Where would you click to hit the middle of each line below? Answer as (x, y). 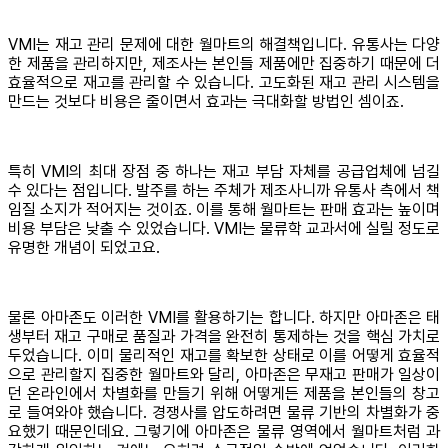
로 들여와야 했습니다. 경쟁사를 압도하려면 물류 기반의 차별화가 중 (224, 413)
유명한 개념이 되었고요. (84, 248)
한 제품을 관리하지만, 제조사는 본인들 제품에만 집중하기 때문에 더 (224, 64)
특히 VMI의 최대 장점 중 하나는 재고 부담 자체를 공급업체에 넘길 (224, 172)
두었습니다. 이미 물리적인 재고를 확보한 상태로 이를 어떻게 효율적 (224, 356)
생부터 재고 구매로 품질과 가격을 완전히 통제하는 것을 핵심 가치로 (224, 337)
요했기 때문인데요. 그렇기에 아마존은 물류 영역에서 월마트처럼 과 (224, 432)
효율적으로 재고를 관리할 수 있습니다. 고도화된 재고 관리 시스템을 (224, 83)
